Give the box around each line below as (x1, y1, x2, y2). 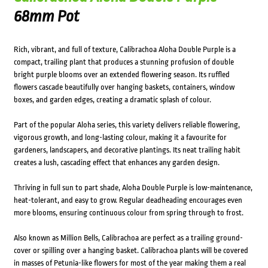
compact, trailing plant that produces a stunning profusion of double (13, 57, 234, 67)
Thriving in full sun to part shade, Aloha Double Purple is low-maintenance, (13, 183, 252, 193)
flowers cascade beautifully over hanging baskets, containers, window (13, 83, 234, 92)
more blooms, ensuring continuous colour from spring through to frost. (13, 208, 243, 218)
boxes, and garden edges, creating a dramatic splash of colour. (13, 95, 211, 105)
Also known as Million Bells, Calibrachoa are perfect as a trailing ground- (13, 233, 243, 243)
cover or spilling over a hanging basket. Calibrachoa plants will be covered (13, 246, 248, 255)
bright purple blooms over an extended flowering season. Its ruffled (13, 70, 230, 80)
